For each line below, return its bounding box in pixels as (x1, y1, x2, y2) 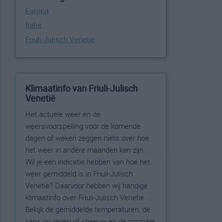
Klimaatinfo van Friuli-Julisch (25, 82, 138, 94)
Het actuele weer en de (25, 109, 101, 119)
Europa (25, 5, 49, 15)
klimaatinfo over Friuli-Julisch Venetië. (25, 192, 146, 202)
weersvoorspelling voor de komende (25, 121, 141, 131)
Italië (25, 20, 42, 30)
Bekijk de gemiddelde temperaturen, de (25, 204, 150, 214)
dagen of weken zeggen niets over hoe (25, 133, 149, 143)
